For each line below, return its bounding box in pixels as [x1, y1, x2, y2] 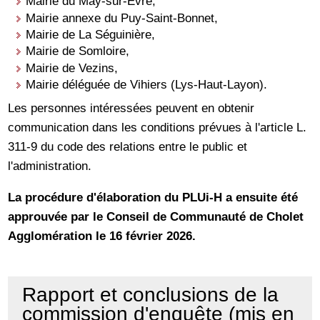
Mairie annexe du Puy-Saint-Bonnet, [26, 10, 219, 25]
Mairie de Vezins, [26, 60, 119, 75]
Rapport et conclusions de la [22, 283, 279, 306]
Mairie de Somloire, [26, 44, 130, 59]
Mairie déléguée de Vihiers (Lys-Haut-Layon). [26, 77, 268, 92]
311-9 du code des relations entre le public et [8, 139, 248, 154]
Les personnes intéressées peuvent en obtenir [8, 101, 255, 116]
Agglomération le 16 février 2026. [8, 229, 196, 244]
